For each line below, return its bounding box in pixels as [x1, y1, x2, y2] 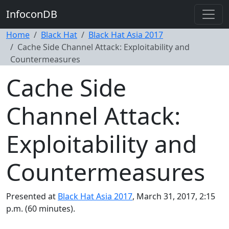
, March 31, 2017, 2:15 [132, 191, 215, 202]
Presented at [6, 191, 58, 202]
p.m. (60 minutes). [6, 203, 75, 214]
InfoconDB [6, 7, 57, 21]
